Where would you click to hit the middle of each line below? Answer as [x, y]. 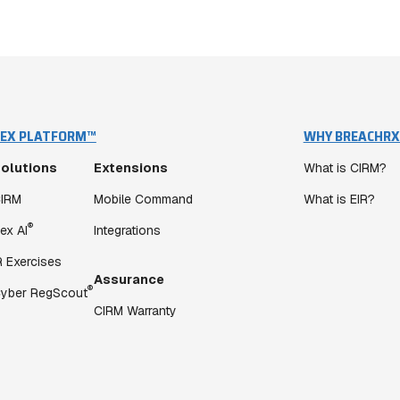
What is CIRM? [345, 168]
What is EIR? [339, 199]
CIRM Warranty [135, 311]
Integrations [127, 230]
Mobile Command [143, 199]
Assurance [129, 279]
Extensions [130, 168]
